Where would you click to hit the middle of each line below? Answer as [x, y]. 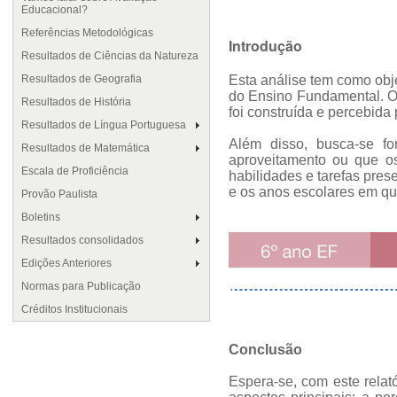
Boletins [41, 217]
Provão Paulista [59, 194]
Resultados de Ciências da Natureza [110, 56]
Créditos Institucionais [74, 309]
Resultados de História [76, 102]
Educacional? [54, 10]
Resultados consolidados [82, 240]
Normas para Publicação [81, 286]
